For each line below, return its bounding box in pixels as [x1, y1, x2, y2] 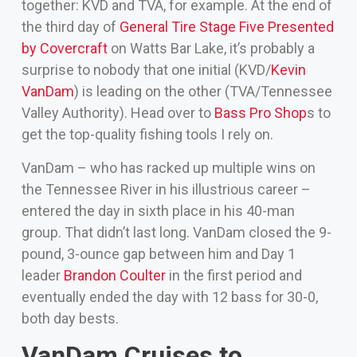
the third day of [21, 18, 120, 36]
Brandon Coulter [63, 266, 166, 284]
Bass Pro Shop [214, 104, 307, 122]
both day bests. [21, 309, 119, 327]
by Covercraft [21, 40, 108, 57]
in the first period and [165, 266, 302, 284]
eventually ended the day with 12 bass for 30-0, [21, 288, 318, 305]
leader [21, 266, 64, 284]
